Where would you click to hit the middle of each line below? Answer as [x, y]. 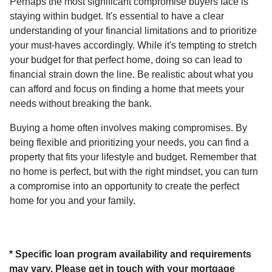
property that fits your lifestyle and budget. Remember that [133, 157]
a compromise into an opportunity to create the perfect [124, 186]
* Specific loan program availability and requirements [130, 254]
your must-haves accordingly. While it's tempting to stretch [133, 45]
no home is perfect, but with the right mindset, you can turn [134, 171]
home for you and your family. [73, 200]
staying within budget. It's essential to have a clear [117, 16]
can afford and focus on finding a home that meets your [127, 89]
